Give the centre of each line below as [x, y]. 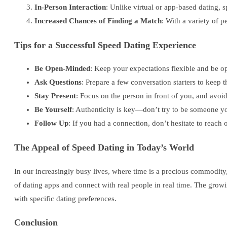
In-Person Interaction [70, 7]
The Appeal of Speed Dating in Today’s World [104, 148]
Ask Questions [58, 82]
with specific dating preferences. [65, 198]
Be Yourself [53, 110]
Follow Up [51, 123]
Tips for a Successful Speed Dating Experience [105, 45]
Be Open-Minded [62, 69]
